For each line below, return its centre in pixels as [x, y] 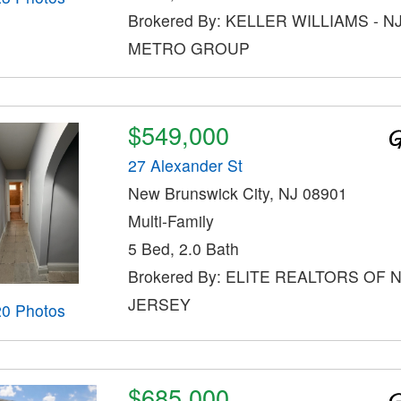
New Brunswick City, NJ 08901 [237, 193]
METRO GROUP [188, 47]
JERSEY [159, 304]
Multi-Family [171, 221]
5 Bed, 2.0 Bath [183, 249]
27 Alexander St [185, 166]
